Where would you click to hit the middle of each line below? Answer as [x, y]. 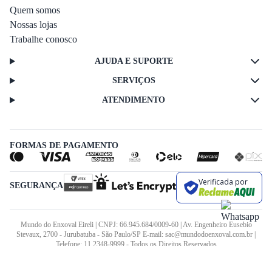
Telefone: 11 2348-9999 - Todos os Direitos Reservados [136, 244]
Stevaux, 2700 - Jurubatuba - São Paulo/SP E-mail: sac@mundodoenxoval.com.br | [136, 234]
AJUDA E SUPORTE [134, 61]
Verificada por [223, 182]
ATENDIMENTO [134, 100]
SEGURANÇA [36, 185]
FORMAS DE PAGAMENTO [64, 145]
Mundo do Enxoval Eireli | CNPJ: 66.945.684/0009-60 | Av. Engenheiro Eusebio [136, 224]
